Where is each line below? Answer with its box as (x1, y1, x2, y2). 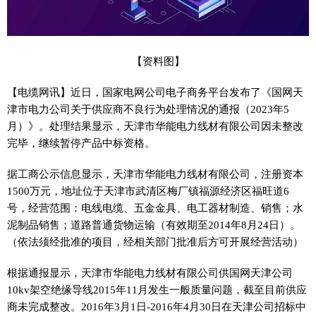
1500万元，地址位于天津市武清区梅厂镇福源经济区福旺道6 (7, 184, 289, 197)
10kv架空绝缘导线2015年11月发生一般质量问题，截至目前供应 (7, 283, 307, 296)
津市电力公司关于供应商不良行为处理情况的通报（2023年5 (7, 102, 289, 115)
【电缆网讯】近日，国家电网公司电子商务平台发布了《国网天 (7, 85, 303, 98)
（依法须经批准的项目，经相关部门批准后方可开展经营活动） (7, 235, 303, 248)
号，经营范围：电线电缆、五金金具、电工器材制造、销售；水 (7, 201, 303, 214)
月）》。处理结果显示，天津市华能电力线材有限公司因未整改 (7, 119, 303, 132)
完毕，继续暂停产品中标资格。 (7, 136, 155, 149)
